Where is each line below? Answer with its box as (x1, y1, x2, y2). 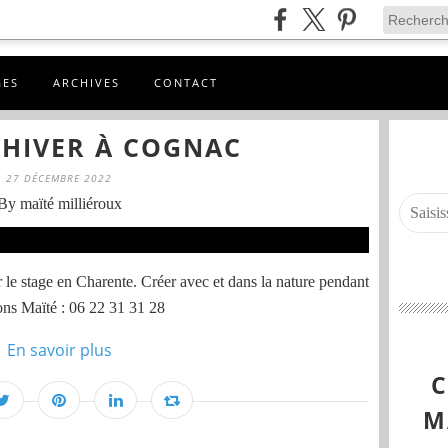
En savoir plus (6, 339, 112, 361)
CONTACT (154, 75, 218, 90)
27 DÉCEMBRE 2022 (6, 171, 112, 185)
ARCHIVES (53, 75, 120, 90)
